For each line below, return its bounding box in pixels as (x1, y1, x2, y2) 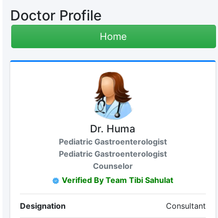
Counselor (92, 161, 133, 171)
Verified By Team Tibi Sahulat (62, 175, 174, 185)
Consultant (166, 201, 206, 211)
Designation (19, 201, 66, 211)
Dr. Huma (90, 123, 136, 135)
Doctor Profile (10, 7, 102, 24)
